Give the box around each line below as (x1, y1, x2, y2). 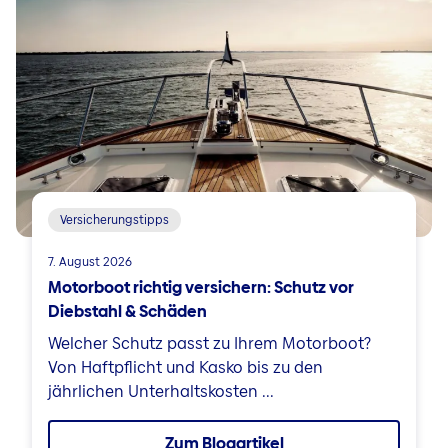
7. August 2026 (48, 253, 132, 270)
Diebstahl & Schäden (48, 299, 207, 323)
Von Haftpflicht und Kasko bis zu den (48, 355, 323, 379)
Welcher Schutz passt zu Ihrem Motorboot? (48, 331, 371, 355)
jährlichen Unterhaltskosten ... (48, 379, 274, 403)
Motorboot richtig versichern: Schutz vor (48, 275, 354, 299)
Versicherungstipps (60, 211, 169, 228)
